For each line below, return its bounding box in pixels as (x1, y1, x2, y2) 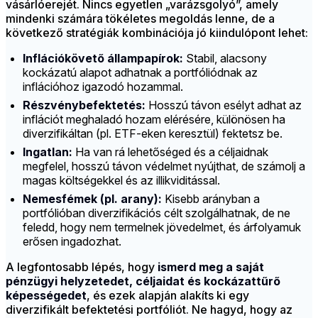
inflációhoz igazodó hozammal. (23, 79, 183, 94)
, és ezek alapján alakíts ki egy (87, 288, 249, 303)
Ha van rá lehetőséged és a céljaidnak (72, 145, 268, 160)
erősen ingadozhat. (23, 234, 121, 249)
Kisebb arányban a (162, 192, 260, 207)
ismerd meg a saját (158, 260, 264, 275)
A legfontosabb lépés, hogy (6, 260, 158, 275)
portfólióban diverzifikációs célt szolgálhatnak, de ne (23, 206, 290, 221)
